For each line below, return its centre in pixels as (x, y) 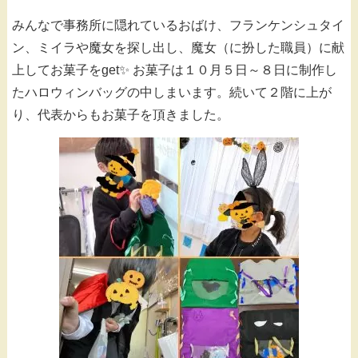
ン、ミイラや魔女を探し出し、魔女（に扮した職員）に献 (178, 47)
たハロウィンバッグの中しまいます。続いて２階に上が (172, 92)
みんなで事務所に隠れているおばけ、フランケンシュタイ (178, 25)
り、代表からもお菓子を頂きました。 (121, 114)
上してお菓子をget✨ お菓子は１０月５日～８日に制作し (175, 70)
